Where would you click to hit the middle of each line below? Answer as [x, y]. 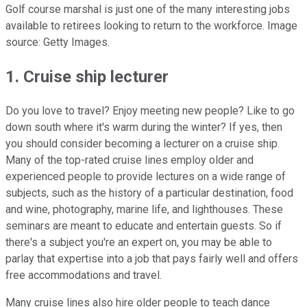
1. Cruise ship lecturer [87, 76]
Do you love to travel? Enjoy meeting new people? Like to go [150, 110]
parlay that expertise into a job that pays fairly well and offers [152, 258]
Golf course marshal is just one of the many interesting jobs [148, 9]
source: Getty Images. [58, 42]
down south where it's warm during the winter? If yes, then [144, 127]
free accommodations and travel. [84, 275]
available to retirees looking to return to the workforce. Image [151, 25]
